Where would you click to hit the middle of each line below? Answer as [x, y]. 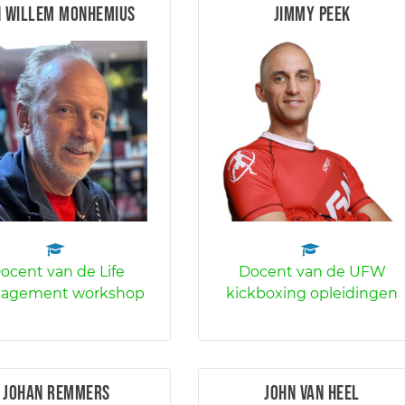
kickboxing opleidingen [312, 293]
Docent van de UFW [312, 272]
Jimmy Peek [312, 15]
